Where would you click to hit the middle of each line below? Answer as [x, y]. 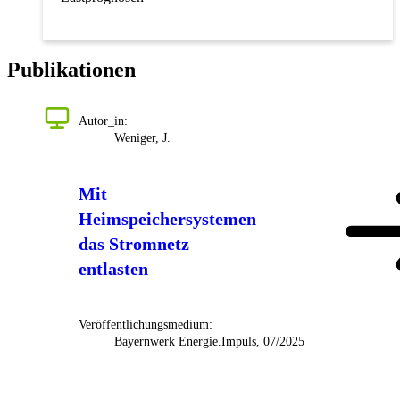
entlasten [113, 268]
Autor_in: [103, 121]
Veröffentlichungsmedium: [146, 324]
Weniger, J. [142, 137]
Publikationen [71, 69]
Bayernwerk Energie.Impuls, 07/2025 [209, 341]
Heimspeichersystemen [167, 218]
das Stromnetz [134, 243]
